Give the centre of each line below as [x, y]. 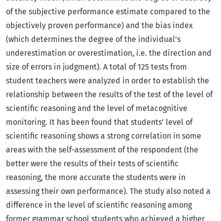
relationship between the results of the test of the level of [109, 95]
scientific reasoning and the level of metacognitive [97, 109]
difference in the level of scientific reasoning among [99, 205]
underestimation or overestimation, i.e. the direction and [109, 53]
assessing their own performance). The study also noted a [108, 191]
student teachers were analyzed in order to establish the [108, 81]
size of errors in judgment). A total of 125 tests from [96, 67]
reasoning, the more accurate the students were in [96, 178]
